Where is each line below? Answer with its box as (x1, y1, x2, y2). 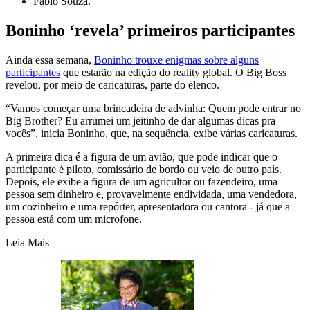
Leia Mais (6, 237, 49, 249)
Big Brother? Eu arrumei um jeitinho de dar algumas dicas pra (6, 115, 275, 127)
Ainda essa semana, (6, 54, 94, 66)
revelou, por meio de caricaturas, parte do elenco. (6, 79, 219, 91)
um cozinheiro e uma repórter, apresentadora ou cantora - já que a (6, 201, 290, 213)
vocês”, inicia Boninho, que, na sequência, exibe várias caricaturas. (6, 127, 298, 140)
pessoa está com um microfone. (6, 213, 142, 226)
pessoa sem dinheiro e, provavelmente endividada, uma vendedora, (6, 188, 297, 201)
